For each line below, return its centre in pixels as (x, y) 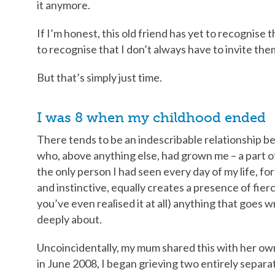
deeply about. (69, 219)
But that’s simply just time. (99, 77)
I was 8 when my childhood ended (151, 117)
